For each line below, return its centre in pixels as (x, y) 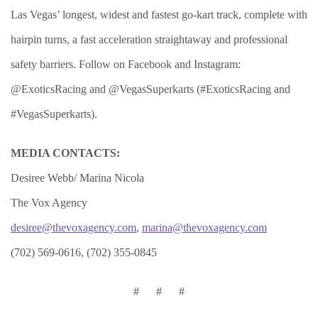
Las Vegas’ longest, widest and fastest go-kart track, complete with (159, 15)
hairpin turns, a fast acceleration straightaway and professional (149, 39)
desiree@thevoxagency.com (73, 227)
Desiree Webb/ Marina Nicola (77, 178)
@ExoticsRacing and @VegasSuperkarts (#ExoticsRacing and (150, 89)
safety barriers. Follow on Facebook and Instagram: (126, 64)
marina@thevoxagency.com (204, 227)
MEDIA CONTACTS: (65, 153)
